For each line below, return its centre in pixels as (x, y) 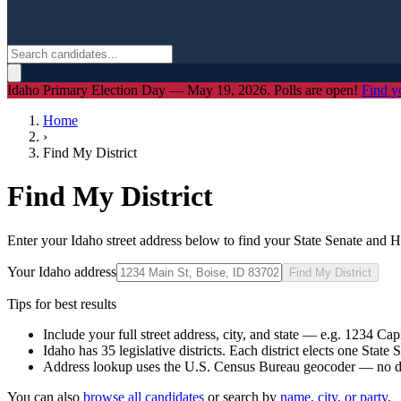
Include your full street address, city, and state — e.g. (194, 334)
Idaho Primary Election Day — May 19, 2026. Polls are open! (184, 90)
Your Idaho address (62, 271)
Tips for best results (62, 303)
